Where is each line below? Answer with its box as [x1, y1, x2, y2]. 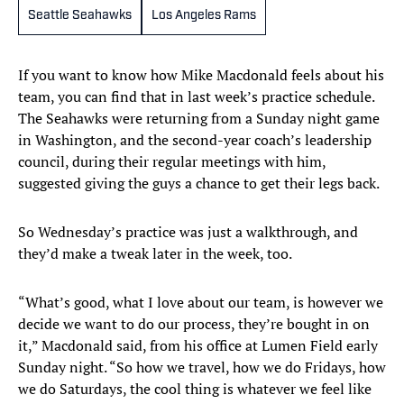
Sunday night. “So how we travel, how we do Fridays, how [18, 357, 386, 378]
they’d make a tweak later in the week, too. [18, 243, 292, 264]
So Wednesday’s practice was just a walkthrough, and [18, 222, 358, 243]
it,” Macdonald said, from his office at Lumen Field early [18, 335, 378, 356]
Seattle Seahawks [28, 9, 132, 23]
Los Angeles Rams [151, 9, 256, 23]
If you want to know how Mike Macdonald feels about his [18, 65, 384, 86]
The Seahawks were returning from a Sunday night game [18, 108, 380, 129]
